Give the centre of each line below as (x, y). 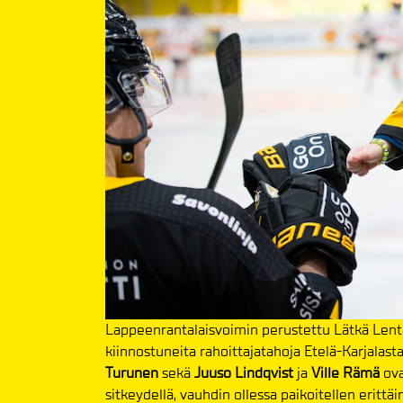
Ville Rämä (347, 372)
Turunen (132, 372)
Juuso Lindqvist (244, 372)
